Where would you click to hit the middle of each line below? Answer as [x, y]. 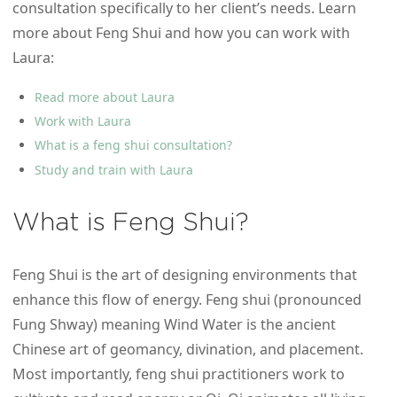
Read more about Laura [105, 97]
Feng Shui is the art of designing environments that [185, 275]
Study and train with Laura [114, 169]
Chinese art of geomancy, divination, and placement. [188, 350]
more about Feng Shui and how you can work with [181, 33]
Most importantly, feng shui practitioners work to [179, 374]
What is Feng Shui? [131, 222]
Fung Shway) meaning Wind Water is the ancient [174, 325]
